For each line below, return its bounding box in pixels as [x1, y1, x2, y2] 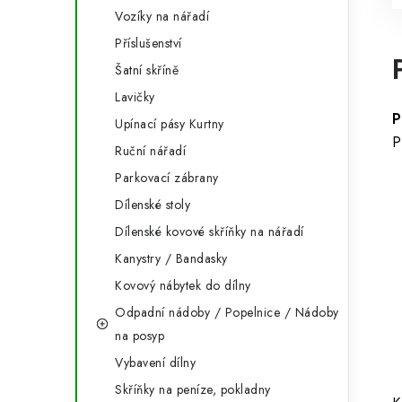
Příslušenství [115, 34, 182, 52]
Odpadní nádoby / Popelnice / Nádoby [115, 303, 339, 321]
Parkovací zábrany [115, 169, 219, 187]
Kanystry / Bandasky [115, 249, 228, 267]
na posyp [115, 327, 164, 345]
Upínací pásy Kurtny [115, 115, 224, 133]
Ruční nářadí [115, 142, 186, 160]
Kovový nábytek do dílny [115, 276, 251, 294]
